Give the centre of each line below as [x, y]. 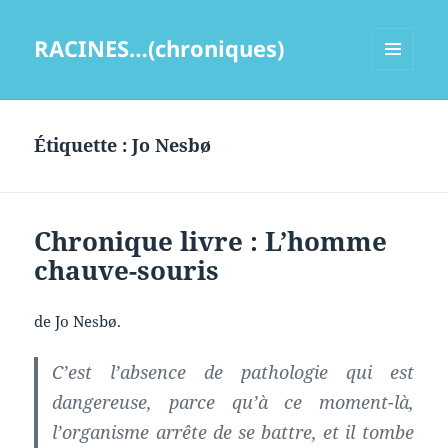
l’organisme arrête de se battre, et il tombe [233, 432]
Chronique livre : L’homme [211, 241]
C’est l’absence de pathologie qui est [233, 372]
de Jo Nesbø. [78, 321]
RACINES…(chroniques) [159, 48]
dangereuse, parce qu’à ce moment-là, [233, 402]
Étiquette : [83, 145]
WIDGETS [400, 112]
